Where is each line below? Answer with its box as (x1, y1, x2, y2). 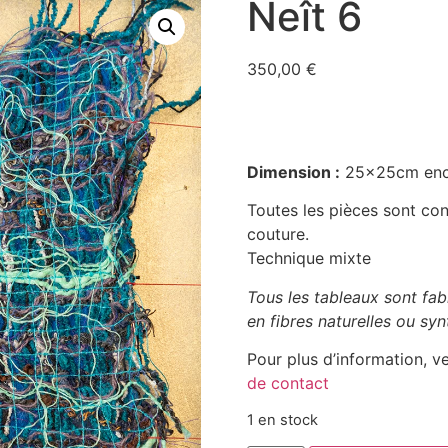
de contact (246, 372, 329, 393)
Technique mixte (246, 248, 371, 269)
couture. (246, 224, 309, 245)
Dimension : (246, 161, 340, 182)
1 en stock (246, 411, 318, 430)
